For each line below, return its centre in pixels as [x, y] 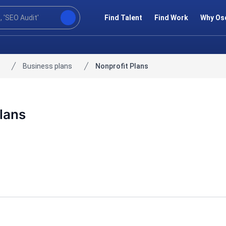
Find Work [171, 18]
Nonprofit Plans [122, 66]
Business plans [47, 66]
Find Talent [123, 18]
